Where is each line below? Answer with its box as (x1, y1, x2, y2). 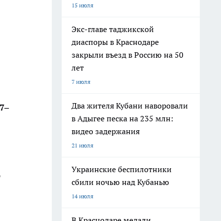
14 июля (72, 192, 93, 200)
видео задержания (72, 126, 140, 136)
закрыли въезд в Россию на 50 (72, 50, 184, 60)
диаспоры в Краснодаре (72, 37, 159, 47)
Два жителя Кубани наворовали (72, 101, 188, 110)
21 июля (72, 142, 93, 149)
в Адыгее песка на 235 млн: (72, 113, 173, 123)
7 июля (72, 78, 90, 85)
